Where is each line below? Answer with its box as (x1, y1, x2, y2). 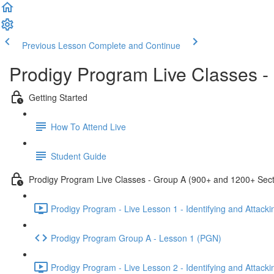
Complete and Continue (89, 39, 180, 51)
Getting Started (29, 91, 87, 103)
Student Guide (51, 149, 106, 162)
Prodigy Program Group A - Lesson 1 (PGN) (51, 231, 221, 244)
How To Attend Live (51, 120, 126, 133)
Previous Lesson (22, 39, 86, 51)
